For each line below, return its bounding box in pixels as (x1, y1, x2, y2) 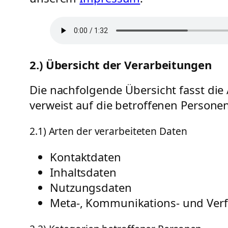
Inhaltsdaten (50, 164, 117, 180)
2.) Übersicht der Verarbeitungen (30, 57, 212, 73)
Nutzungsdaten (50, 180, 132, 195)
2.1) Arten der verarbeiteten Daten (30, 124, 187, 138)
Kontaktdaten (50, 149, 121, 165)
